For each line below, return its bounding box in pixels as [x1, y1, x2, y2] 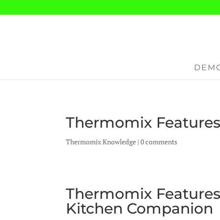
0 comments [140, 137, 178, 146]
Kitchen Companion [66, 199, 214, 218]
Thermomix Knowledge [66, 137, 137, 146]
